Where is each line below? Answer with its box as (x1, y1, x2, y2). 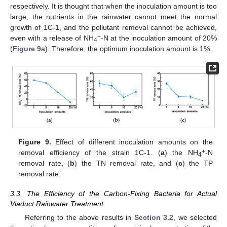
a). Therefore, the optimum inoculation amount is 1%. (41, 45, 212, 53)
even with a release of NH (10, 34, 94, 43)
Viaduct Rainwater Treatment (10, 199, 103, 208)
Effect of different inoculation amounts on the (51, 138, 213, 146)
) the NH (164, 148, 198, 157)
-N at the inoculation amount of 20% (100, 34, 217, 43)
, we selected (173, 213, 217, 221)
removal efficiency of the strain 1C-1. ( (18, 148, 161, 157)
